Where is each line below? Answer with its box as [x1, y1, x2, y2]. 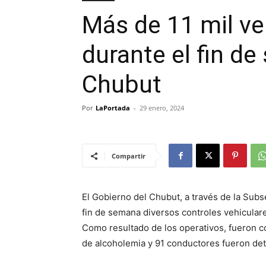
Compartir [112, 151, 145, 160]
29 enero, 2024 [140, 103, 184, 112]
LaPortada [96, 103, 130, 112]
